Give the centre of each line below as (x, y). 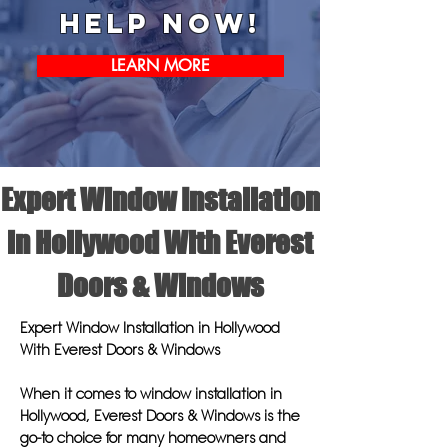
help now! (160, 23)
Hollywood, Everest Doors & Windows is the (160, 416)
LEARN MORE (160, 65)
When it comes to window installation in (151, 394)
